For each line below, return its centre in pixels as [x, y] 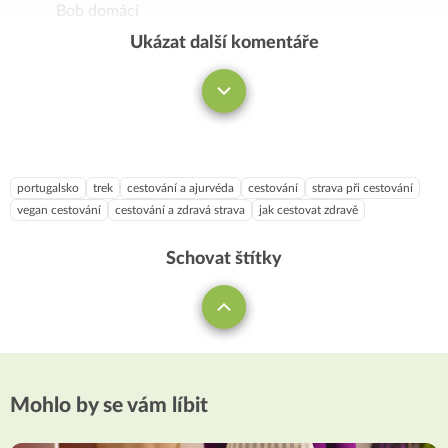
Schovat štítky [224, 259]
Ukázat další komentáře [224, 43]
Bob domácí [97, 11]
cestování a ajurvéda [180, 188]
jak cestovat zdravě [308, 210]
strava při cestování [362, 188]
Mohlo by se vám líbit [109, 406]
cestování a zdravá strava [180, 210]
